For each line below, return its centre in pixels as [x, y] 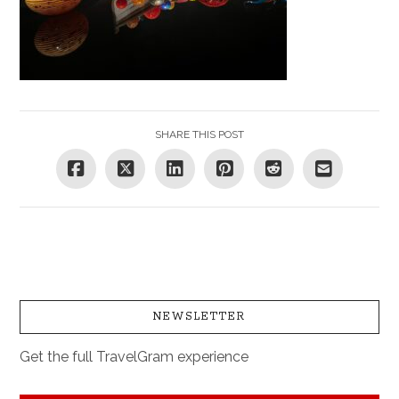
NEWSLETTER [199, 317]
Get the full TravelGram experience [134, 357]
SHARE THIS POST [199, 134]
